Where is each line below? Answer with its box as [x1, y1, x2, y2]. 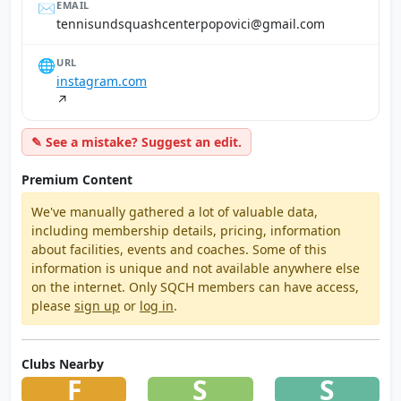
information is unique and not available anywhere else [31, 260, 360, 277]
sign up [74, 297, 120, 314]
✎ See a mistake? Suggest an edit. [31, 133, 242, 150]
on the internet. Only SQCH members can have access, [31, 278, 359, 295]
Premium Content [21, 171, 132, 188]
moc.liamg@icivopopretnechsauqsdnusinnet [56, 15, 325, 32]
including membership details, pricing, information [31, 222, 341, 239]
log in [140, 297, 174, 314]
